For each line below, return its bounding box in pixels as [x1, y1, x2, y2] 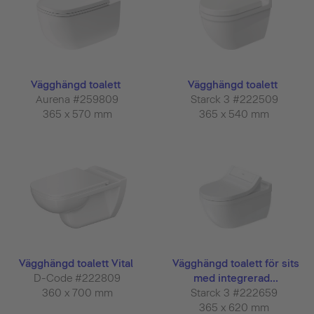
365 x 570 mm [42, 108, 115, 121]
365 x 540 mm [199, 108, 272, 121]
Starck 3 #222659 [191, 286, 280, 299]
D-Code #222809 [34, 271, 123, 285]
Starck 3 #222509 [190, 93, 281, 107]
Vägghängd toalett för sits [172, 257, 299, 270]
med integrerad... [193, 271, 278, 285]
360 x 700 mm [41, 286, 116, 299]
